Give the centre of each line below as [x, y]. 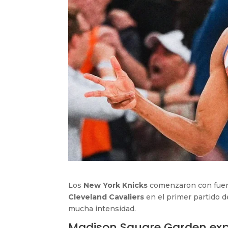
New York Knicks [116, 185]
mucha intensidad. [102, 208]
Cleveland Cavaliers [106, 197]
